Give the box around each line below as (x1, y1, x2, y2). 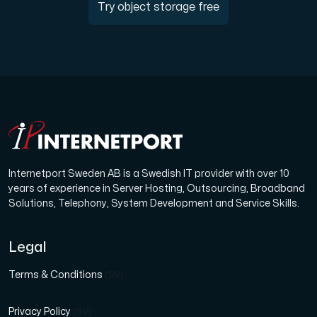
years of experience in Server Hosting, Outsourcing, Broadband (8, 184, 305, 193)
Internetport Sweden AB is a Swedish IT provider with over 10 (8, 169, 289, 178)
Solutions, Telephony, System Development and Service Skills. (8, 199, 299, 208)
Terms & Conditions (8, 270, 105, 279)
